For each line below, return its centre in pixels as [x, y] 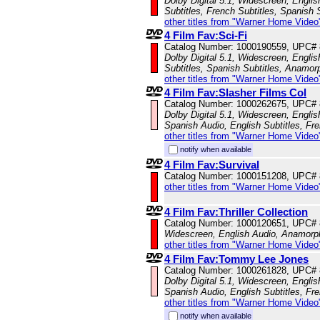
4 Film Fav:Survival [212, 165]
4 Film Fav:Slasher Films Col [235, 93]
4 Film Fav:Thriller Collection [236, 212]
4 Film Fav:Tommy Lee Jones [236, 259]
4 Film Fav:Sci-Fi [206, 36]
